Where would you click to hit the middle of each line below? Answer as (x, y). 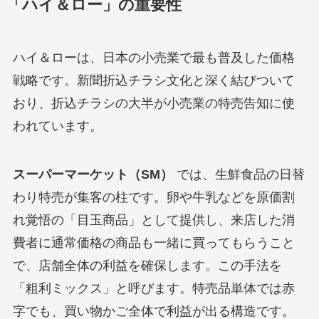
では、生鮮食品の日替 (239, 175)
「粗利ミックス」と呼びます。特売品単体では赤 (153, 289)
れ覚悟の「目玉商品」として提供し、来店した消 (153, 220)
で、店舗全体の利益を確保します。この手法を (147, 266)
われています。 (57, 126)
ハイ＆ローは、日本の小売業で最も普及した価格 (153, 58)
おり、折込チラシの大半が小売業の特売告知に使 (153, 104)
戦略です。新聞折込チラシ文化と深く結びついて (153, 81)
